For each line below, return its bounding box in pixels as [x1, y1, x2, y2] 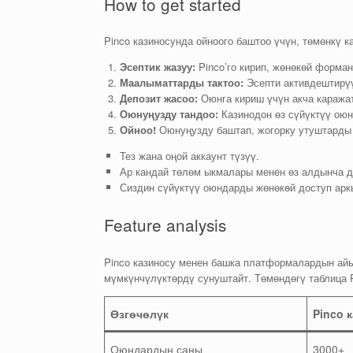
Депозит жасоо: [119, 91, 198, 106]
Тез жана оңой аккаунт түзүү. [119, 148, 259, 164]
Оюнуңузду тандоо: [119, 106, 218, 122]
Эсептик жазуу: [119, 59, 195, 75]
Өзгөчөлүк [110, 305, 169, 321]
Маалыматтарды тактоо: [119, 75, 243, 91]
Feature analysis [104, 213, 226, 237]
